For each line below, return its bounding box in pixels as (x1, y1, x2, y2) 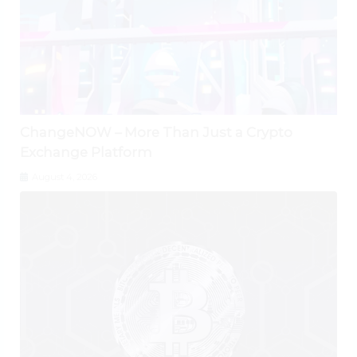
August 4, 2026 (29, 171, 97, 183)
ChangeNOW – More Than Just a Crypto (20, 124, 292, 141)
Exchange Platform (20, 144, 152, 161)
